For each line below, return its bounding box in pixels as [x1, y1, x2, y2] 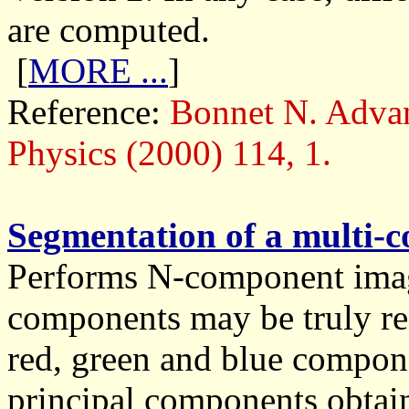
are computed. [7, 10, 210, 49]
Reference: [7, 92, 170, 131]
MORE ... [28, 51, 168, 90]
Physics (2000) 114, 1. [7, 133, 331, 173]
